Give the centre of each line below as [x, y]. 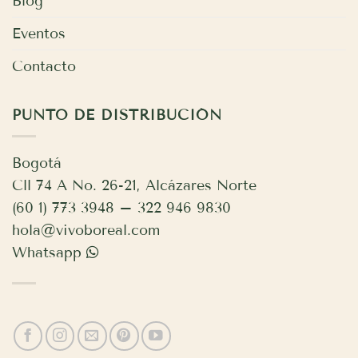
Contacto [44, 67]
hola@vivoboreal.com [86, 231]
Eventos [39, 34]
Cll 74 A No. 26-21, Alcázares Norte [134, 186]
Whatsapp [47, 253]
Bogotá [37, 163]
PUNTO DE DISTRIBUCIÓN [117, 115]
